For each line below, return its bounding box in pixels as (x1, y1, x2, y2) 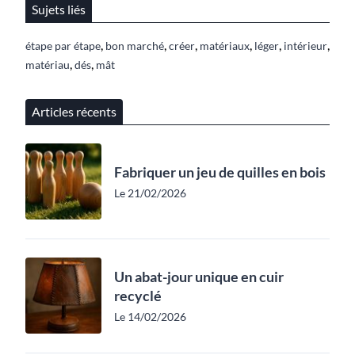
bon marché (105, 38, 164, 52)
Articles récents (32, 103, 116, 119)
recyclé (114, 286, 162, 304)
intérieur (284, 38, 327, 52)
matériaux (200, 38, 250, 52)
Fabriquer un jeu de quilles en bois (114, 162, 326, 181)
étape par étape (25, 38, 101, 52)
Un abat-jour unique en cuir (114, 267, 284, 285)
